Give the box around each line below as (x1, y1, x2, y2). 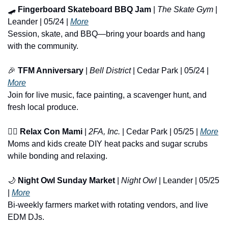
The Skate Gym (157, 5, 213, 14)
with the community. (8, 41, 78, 50)
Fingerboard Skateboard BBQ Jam (18, 5, 151, 14)
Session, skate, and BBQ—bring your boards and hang (8, 29, 205, 38)
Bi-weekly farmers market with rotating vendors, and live (8, 200, 208, 209)
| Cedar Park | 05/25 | (120, 127, 200, 136)
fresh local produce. (8, 102, 78, 111)
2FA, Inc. (89, 127, 120, 136)
